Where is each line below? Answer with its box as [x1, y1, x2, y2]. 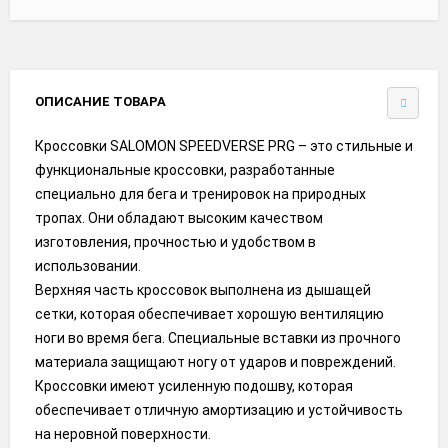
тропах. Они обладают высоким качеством [35, 209, 323, 226]
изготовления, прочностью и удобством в [35, 233, 316, 250]
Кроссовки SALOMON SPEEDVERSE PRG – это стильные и [35, 137, 413, 154]
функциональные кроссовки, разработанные [35, 161, 335, 178]
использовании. [35, 257, 141, 274]
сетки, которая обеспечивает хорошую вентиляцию [35, 305, 384, 322]
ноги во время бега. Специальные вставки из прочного [35, 329, 401, 346]
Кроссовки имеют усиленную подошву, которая [35, 377, 353, 394]
